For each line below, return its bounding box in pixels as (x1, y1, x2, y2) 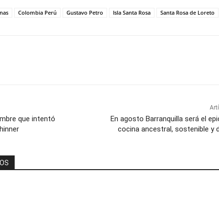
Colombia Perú (18, 8, 57, 16)
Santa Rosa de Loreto (160, 8, 215, 16)
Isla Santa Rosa (113, 8, 151, 16)
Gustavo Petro (66, 8, 103, 16)
